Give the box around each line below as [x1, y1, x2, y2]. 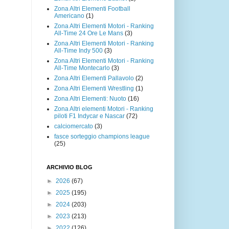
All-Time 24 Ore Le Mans [54, 29, 123, 37]
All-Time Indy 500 [54, 47, 103, 54]
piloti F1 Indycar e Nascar [54, 112, 125, 120]
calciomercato [54, 122, 93, 130]
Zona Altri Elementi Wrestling [54, 84, 134, 92]
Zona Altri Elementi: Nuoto [54, 95, 126, 102]
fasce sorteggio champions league [54, 132, 150, 140]
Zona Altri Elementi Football [54, 5, 130, 12]
